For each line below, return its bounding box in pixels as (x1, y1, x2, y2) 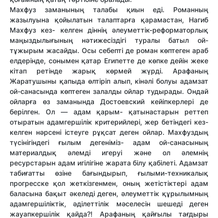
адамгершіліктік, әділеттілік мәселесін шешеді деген (10, 200, 208, 208)
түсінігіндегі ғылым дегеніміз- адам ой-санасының (10, 138, 208, 147)
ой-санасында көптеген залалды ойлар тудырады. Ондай (10, 87, 208, 96)
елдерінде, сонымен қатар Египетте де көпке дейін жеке (10, 56, 208, 65)
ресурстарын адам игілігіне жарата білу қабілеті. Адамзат (10, 159, 208, 167)
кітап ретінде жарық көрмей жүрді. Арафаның (10, 67, 208, 75)
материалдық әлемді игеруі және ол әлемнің (10, 148, 208, 157)
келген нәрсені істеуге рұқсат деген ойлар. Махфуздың (10, 128, 208, 137)
